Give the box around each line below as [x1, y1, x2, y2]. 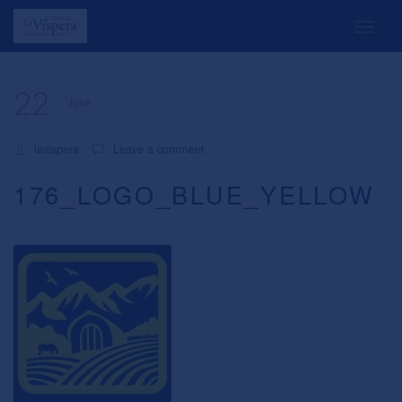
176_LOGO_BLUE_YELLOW [13, 177, 375, 213]
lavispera [34, 140, 79, 158]
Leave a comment [113, 140, 205, 158]
